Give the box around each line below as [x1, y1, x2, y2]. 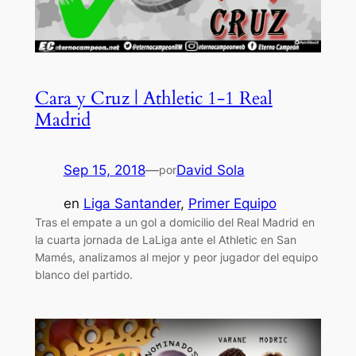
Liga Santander [83, 195, 180, 212]
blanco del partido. [34, 268, 133, 282]
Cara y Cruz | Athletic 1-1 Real [34, 86, 273, 111]
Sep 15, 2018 [63, 161, 145, 178]
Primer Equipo [188, 195, 277, 212]
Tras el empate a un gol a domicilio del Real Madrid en [34, 215, 315, 230]
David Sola [176, 161, 245, 178]
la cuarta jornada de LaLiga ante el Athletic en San [34, 233, 296, 247]
